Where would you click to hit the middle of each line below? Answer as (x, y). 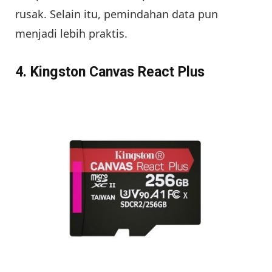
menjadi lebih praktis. (71, 34)
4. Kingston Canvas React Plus (110, 72)
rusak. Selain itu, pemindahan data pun (117, 14)
